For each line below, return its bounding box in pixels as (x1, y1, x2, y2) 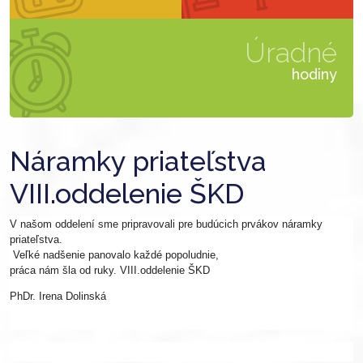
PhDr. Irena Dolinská (10, 289, 106, 302)
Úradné (245, 36, 337, 69)
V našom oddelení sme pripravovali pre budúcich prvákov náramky (10, 217, 322, 230)
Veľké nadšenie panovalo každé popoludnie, (10, 248, 219, 261)
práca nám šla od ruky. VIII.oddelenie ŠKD (10, 263, 210, 276)
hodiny (292, 65, 337, 83)
